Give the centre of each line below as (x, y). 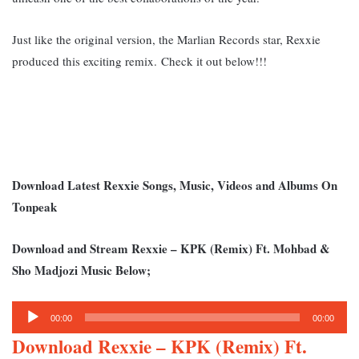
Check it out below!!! (214, 61)
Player (29, 332)
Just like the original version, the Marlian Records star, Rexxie (166, 40)
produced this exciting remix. (87, 61)
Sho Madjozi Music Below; (81, 270)
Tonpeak (34, 207)
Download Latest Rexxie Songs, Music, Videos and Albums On (175, 186)
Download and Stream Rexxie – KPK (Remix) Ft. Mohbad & (171, 249)
